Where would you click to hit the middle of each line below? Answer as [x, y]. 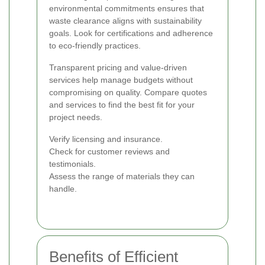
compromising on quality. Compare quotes [128, 92]
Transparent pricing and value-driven [118, 67]
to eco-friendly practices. [95, 45]
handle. [63, 188]
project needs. [76, 117]
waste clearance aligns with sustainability [125, 20]
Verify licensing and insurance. [106, 139]
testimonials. [72, 164]
